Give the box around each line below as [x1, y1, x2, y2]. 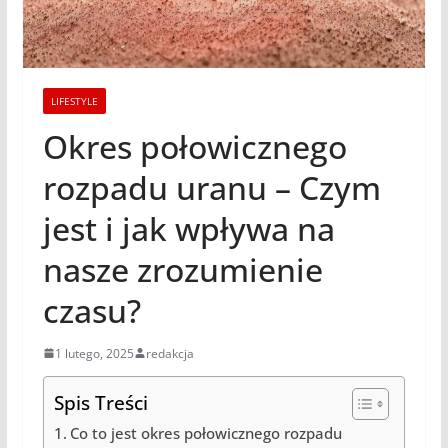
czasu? [42, 288, 141, 332]
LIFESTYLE [50, 93, 98, 108]
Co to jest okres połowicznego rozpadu [70, 422, 343, 443]
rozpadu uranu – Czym [42, 165, 381, 209]
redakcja [145, 344, 194, 362]
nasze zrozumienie [42, 247, 323, 291]
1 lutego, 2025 [54, 344, 134, 362]
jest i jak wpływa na [42, 206, 335, 250]
